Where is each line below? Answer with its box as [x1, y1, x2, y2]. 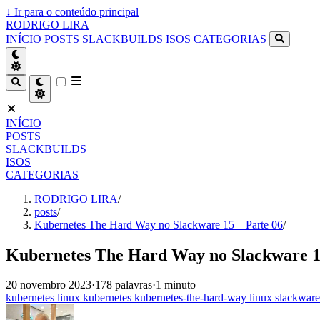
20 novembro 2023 [6, 279, 91, 291]
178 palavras [95, 279, 152, 291]
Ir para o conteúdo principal [11, 6, 139, 18]
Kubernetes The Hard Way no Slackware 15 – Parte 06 [34, 218, 283, 231]
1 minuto [156, 279, 196, 291]
